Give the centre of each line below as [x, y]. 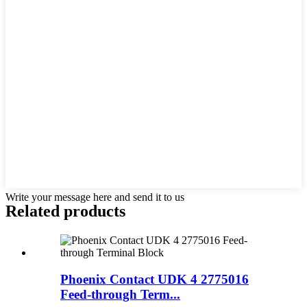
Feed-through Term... [120, 294]
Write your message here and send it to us [95, 197]
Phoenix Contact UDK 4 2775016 [155, 279]
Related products [65, 211]
